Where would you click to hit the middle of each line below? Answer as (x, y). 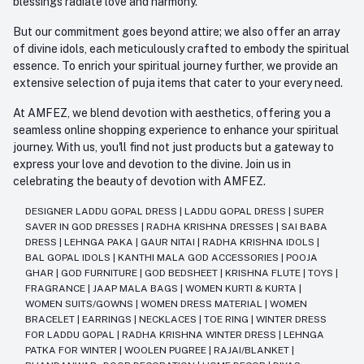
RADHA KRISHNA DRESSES (211, 226)
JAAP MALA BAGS (136, 288)
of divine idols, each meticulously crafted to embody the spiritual (181, 48)
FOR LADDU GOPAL (71, 334)
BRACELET (51, 319)
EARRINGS (108, 319)
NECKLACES (169, 319)
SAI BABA (304, 226)
